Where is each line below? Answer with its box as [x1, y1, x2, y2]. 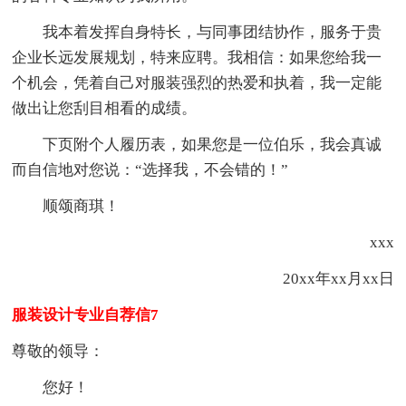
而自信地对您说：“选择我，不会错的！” [12, 160, 289, 179]
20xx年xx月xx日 [282, 269, 394, 287]
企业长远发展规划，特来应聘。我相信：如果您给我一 [12, 48, 382, 66]
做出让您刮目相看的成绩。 [12, 99, 198, 117]
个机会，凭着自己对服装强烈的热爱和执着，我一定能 [12, 73, 382, 92]
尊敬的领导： [12, 342, 105, 360]
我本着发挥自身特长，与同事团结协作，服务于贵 [12, 23, 382, 41]
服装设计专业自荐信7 [12, 305, 159, 324]
